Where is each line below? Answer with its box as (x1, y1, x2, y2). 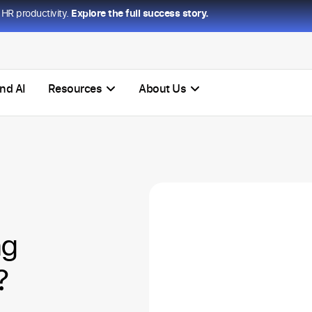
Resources (47, 81, 102, 97)
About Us (139, 81, 187, 97)
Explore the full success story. (71, 6, 209, 19)
